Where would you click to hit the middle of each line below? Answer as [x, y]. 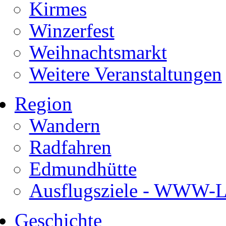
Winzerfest [72, 31]
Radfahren [70, 147]
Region [43, 104]
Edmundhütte [83, 169]
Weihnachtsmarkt [98, 52]
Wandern [65, 125]
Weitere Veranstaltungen [125, 74]
